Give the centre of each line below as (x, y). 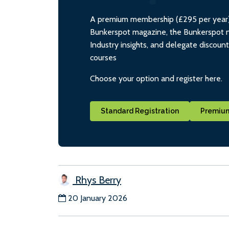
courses (103, 58)
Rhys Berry (97, 180)
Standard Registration (140, 111)
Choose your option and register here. (156, 78)
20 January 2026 (98, 198)
